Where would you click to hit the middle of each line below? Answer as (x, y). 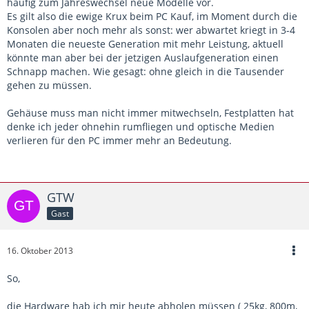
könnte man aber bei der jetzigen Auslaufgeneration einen (143, 58)
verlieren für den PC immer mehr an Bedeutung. (119, 141)
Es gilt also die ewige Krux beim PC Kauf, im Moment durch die (152, 17)
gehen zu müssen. (49, 86)
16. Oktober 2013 (40, 251)
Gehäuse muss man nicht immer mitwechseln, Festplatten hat (150, 113)
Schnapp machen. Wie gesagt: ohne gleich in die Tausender (146, 72)
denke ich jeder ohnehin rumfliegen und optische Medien (141, 127)
